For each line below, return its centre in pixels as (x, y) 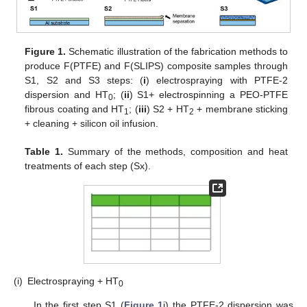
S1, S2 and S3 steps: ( (84, 80)
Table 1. (44, 151)
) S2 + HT (168, 109)
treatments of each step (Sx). (88, 165)
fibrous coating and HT (75, 109)
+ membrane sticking (241, 109)
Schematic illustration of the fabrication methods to (177, 51)
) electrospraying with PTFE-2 (217, 80)
